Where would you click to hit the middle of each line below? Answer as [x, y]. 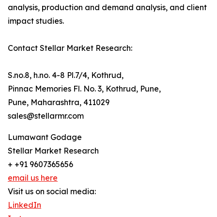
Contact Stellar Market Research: [70, 48]
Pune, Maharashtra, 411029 [59, 102]
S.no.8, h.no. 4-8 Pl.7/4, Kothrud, [66, 75]
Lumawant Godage [45, 137]
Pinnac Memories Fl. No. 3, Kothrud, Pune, [84, 89]
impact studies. [36, 21]
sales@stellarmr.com [46, 116]
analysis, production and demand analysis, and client [107, 8]
